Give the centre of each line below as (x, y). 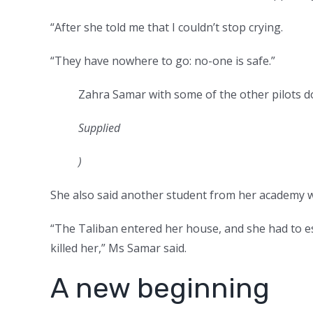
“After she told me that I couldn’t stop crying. (167, 27)
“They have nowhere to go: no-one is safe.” (163, 60)
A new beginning (160, 288)
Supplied (99, 128)
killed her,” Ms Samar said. (118, 248)
